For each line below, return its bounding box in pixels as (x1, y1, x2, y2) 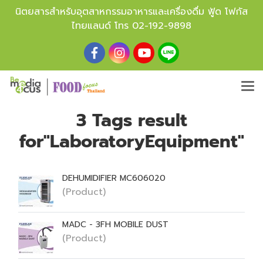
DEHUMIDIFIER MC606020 (62, 172, 166, 184)
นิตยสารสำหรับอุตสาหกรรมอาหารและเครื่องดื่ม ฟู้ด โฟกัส (15, 5, 248, 19)
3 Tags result (76, 107, 187, 134)
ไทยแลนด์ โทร (72, 19, 132, 33)
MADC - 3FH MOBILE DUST (62, 218, 168, 231)
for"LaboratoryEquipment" (19, 128, 244, 155)
